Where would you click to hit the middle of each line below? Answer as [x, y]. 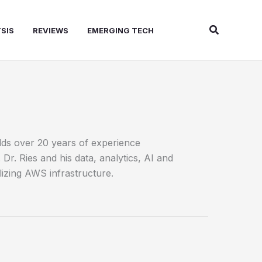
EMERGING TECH [120, 31]
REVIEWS [51, 31]
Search [225, 29]
